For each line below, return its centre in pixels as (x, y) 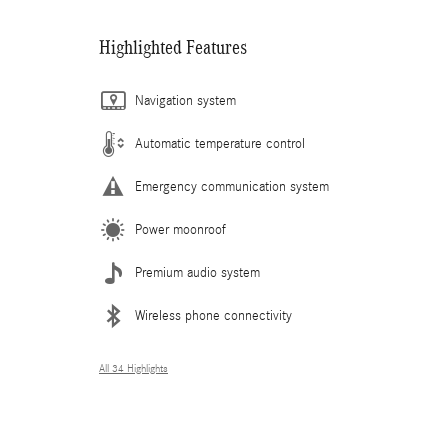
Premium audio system (197, 273)
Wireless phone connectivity (213, 316)
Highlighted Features (173, 47)
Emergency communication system (232, 187)
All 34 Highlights (133, 369)
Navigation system (185, 101)
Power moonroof (180, 230)
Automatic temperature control (220, 144)
